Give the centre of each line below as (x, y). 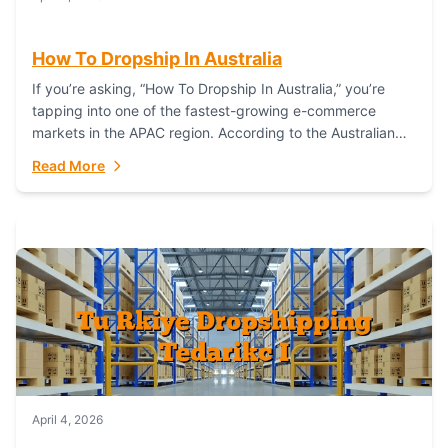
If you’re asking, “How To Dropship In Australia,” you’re (208, 89)
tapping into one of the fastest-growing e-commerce (204, 111)
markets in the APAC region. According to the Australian (213, 133)
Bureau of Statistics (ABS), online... (145, 155)
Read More (68, 166)
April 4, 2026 (67, 420)
